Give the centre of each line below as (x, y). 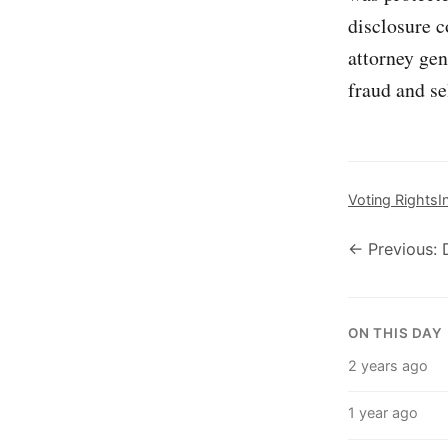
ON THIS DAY (395, 333)
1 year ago (383, 413)
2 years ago (388, 365)
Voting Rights (393, 200)
